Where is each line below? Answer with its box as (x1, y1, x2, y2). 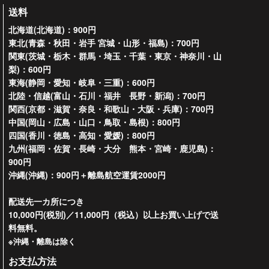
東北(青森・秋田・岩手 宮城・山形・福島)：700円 (8, 36, 199, 49)
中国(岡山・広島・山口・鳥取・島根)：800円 (8, 115, 180, 128)
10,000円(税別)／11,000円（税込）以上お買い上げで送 (8, 208, 219, 220)
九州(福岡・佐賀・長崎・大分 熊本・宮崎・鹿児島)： (8, 142, 216, 154)
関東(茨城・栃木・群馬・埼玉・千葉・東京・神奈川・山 (8, 49, 222, 62)
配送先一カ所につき (8, 195, 84, 207)
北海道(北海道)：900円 (8, 23, 96, 35)
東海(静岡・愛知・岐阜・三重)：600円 (8, 76, 155, 88)
